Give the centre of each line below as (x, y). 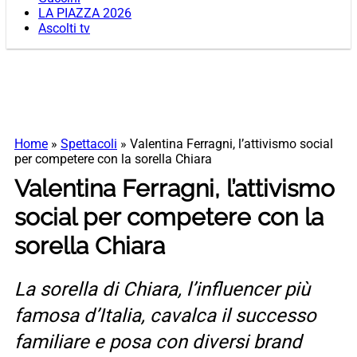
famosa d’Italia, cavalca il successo (165, 316)
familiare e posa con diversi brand (158, 342)
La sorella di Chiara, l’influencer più (162, 290)
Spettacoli (89, 144)
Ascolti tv (64, 29)
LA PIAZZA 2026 (85, 14)
